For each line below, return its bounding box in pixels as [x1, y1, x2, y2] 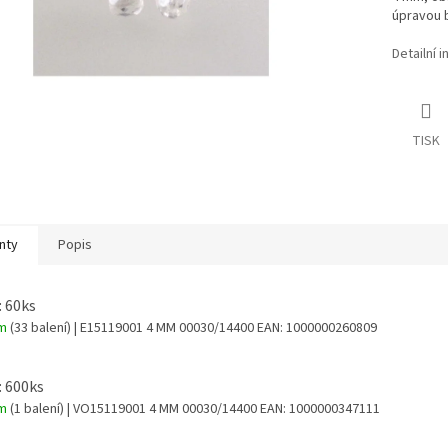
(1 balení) [10, 399, 64, 420]
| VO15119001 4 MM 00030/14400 [64, 399, 260, 420]
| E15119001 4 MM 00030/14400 [71, 317, 257, 338]
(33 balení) [10, 317, 71, 338]
